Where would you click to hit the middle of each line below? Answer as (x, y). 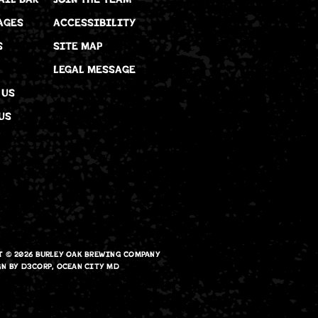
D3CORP (37, 267)
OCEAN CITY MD (88, 267)
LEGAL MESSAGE (94, 70)
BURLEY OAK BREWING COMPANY (98, 254)
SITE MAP (77, 46)
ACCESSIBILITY (94, 23)
